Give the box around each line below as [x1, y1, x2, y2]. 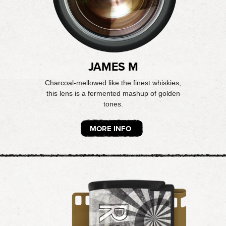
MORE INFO [90, 124, 131, 133]
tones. [103, 100, 123, 108]
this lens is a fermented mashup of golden [46, 89, 180, 97]
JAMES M [88, 60, 138, 74]
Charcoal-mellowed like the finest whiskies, [45, 79, 181, 87]
